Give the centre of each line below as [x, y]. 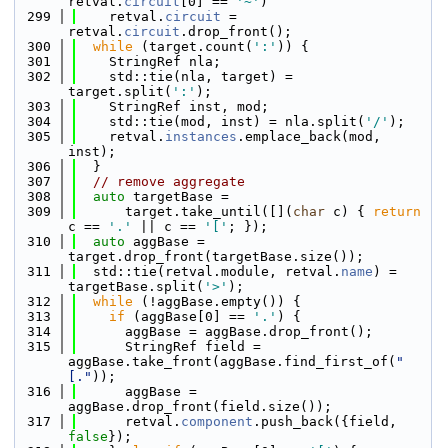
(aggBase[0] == [189, 316]
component [217, 421]
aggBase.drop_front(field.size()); [200, 406]
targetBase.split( [136, 286]
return [397, 211]
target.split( [120, 91]
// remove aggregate [169, 181]
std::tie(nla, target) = [185, 76]
